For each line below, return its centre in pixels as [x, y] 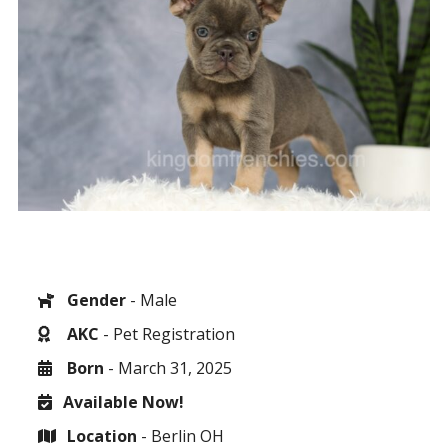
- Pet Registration [167, 333]
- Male [151, 299]
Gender [94, 299]
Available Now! [123, 401]
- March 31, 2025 [168, 367]
